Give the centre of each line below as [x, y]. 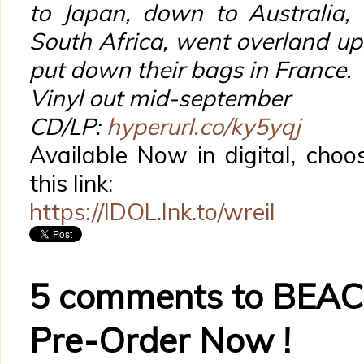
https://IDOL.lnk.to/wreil [152, 212]
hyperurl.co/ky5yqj [204, 126]
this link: [71, 183]
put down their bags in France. [191, 69]
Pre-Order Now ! [160, 340]
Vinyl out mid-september [162, 98]
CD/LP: [68, 126]
